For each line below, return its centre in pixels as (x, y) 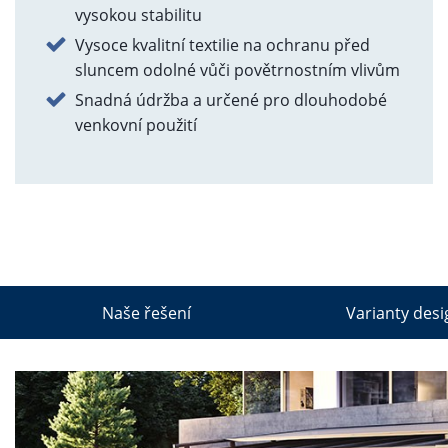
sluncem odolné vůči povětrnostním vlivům (237, 70)
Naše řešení (146, 312)
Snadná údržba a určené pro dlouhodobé (231, 100)
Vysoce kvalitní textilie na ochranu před (222, 45)
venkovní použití (136, 125)
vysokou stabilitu (138, 15)
